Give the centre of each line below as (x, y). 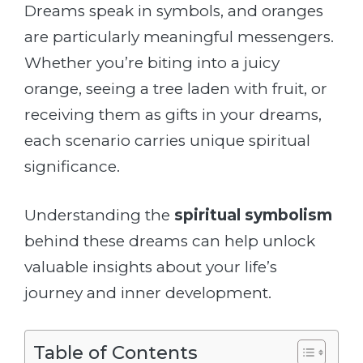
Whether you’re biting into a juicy (152, 62)
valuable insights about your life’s (151, 267)
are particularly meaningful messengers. (179, 36)
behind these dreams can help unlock (170, 241)
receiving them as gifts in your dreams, (173, 114)
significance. (72, 166)
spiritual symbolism (253, 215)
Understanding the (99, 215)
